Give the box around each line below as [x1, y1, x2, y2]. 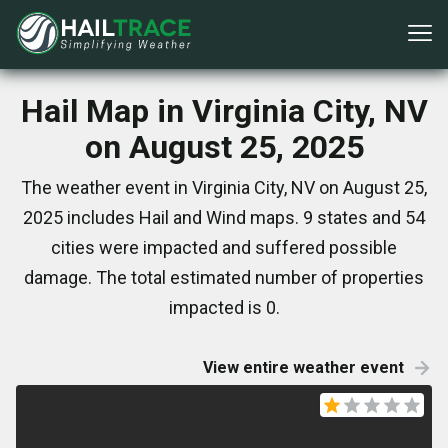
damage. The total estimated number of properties [24, 267, 424, 288]
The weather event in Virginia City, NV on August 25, [21, 177, 427, 198]
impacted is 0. [168, 297, 280, 318]
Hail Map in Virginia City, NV [20, 92, 428, 130]
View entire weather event [203, 358, 404, 377]
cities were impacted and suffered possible [51, 237, 397, 258]
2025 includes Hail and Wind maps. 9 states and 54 [23, 207, 425, 228]
